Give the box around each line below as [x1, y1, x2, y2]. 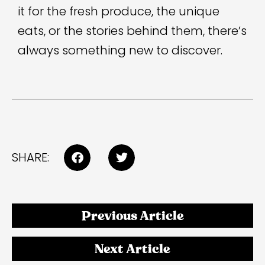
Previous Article [81, 208, 184, 224]
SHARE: [12, 149, 49, 166]
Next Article [95, 241, 170, 257]
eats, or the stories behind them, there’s [18, 22, 247, 40]
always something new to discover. [18, 42, 222, 59]
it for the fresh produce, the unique [18, 3, 219, 20]
